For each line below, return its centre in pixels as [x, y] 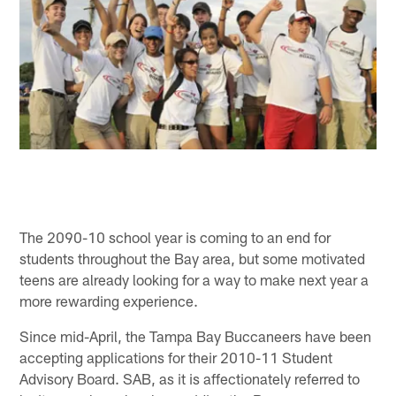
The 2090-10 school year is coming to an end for [175, 236]
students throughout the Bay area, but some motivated [193, 258]
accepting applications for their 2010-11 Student [176, 357]
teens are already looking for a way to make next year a [194, 279]
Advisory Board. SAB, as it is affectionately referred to [190, 378]
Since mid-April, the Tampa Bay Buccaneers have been [196, 335]
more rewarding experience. [109, 300]
